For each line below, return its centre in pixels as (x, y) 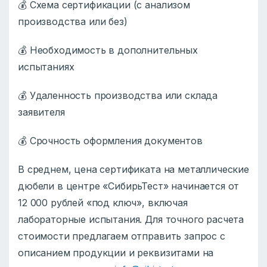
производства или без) (73, 22)
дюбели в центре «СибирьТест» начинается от (129, 186)
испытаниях (46, 67)
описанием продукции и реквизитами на (116, 253)
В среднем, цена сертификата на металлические (133, 170)
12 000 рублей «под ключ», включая (103, 203)
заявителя (41, 112)
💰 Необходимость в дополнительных (108, 50)
